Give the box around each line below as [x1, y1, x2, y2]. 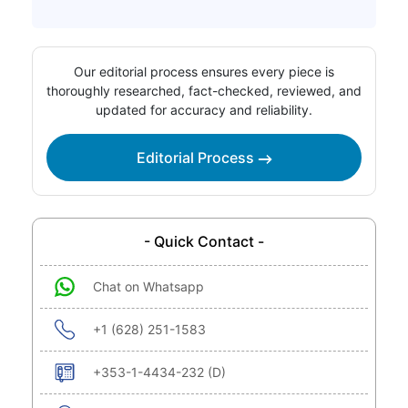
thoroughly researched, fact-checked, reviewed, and [46, 83, 362, 99]
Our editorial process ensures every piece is [74, 64, 334, 80]
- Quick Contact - [144, 232, 264, 251]
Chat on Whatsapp [93, 279, 204, 295]
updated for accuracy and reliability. [96, 102, 312, 118]
